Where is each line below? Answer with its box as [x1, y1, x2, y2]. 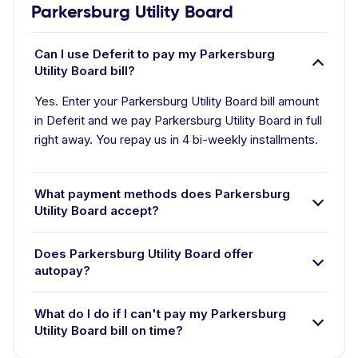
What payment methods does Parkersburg [34, 186, 290, 201]
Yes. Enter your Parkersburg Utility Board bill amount [34, 93, 319, 109]
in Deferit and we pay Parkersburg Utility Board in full [34, 113, 322, 128]
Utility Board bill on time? [34, 323, 183, 338]
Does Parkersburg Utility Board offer [34, 246, 253, 261]
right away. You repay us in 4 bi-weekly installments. [34, 132, 318, 147]
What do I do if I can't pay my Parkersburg [34, 306, 286, 321]
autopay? [34, 263, 90, 278]
